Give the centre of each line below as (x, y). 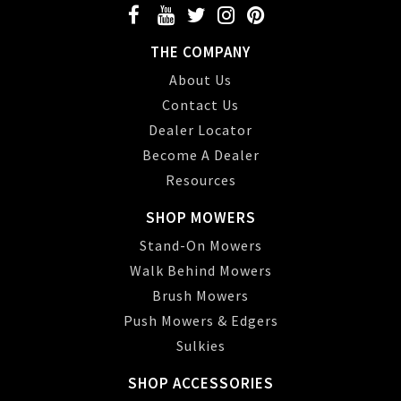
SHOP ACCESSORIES (200, 383)
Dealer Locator (200, 130)
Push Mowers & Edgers (200, 320)
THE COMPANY (200, 52)
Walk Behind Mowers (200, 270)
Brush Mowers (200, 295)
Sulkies (200, 346)
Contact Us (200, 105)
